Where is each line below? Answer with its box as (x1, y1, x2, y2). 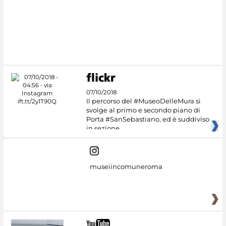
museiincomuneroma (89, 162, 162, 171)
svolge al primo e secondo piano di (86, 106, 200, 115)
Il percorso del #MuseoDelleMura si (86, 97, 201, 105)
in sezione (86, 124, 120, 133)
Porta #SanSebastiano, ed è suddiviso (86, 115, 209, 124)
